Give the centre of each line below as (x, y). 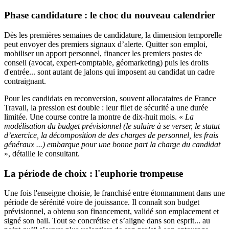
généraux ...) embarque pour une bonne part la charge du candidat (112, 144)
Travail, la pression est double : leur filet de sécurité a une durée (106, 107)
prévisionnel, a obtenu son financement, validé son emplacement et (111, 212)
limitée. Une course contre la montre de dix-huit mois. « (95, 117)
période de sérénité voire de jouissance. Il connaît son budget (102, 202)
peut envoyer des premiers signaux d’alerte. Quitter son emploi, (106, 44)
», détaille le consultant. (42, 153)
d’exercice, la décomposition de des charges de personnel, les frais (111, 135)
